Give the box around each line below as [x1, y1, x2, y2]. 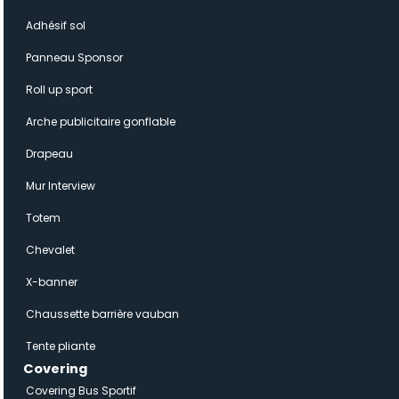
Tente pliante [26, 338, 95, 354]
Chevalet [26, 242, 75, 257]
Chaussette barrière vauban [26, 306, 179, 322]
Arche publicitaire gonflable [26, 114, 175, 129]
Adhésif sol [26, 18, 85, 33]
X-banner [26, 274, 77, 289]
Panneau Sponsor [26, 50, 123, 65]
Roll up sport [26, 82, 93, 97]
